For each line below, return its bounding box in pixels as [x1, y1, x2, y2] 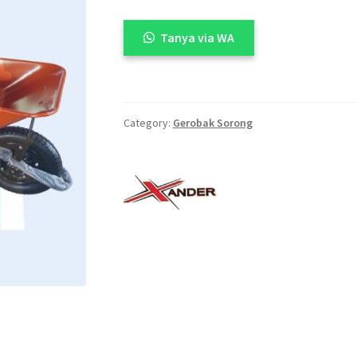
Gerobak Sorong [172, 115, 253, 130]
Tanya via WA [159, 29, 234, 46]
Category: [123, 115, 173, 130]
